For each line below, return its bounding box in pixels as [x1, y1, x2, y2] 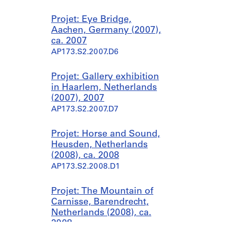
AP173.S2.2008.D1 [51, 163, 120, 171]
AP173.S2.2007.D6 [51, 49, 119, 56]
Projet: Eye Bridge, [51, 15, 131, 25]
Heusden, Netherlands [51, 140, 148, 150]
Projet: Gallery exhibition [51, 72, 159, 82]
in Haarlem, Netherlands [51, 83, 157, 93]
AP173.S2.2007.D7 [51, 106, 119, 113]
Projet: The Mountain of [51, 187, 153, 196]
